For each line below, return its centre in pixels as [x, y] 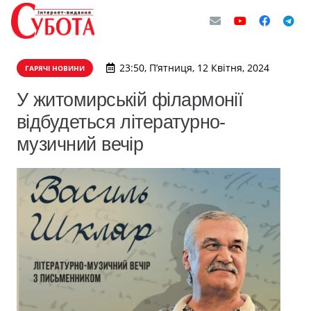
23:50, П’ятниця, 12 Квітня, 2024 [194, 68]
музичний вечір [80, 144]
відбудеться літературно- [121, 122]
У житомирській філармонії [130, 100]
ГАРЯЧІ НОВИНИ [55, 68]
